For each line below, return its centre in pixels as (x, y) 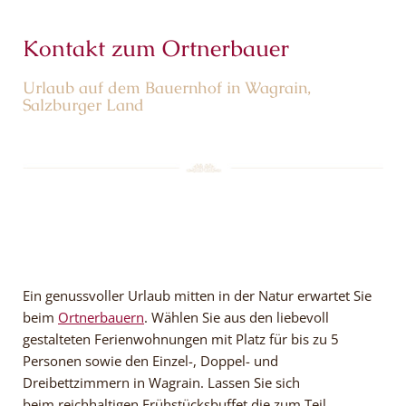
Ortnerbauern (101, 317)
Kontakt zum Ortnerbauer (156, 48)
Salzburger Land (83, 104)
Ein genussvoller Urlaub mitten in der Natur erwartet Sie (197, 295)
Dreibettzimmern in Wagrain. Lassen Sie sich (161, 382)
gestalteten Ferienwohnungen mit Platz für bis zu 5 (181, 338)
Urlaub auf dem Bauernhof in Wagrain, (167, 87)
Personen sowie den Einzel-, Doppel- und (150, 360)
